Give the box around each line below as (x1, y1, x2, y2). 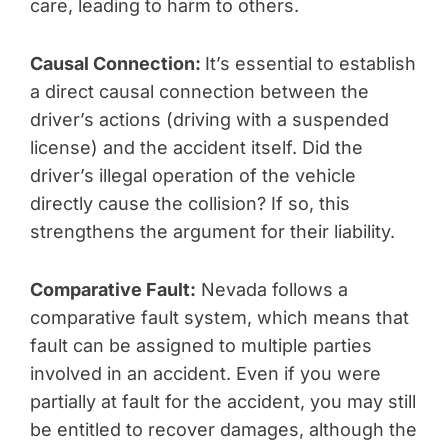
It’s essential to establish (205, 53, 416, 74)
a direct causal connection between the (30, 81, 369, 102)
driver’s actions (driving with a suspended (30, 109, 389, 130)
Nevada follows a (196, 279, 348, 300)
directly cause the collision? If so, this (30, 193, 350, 214)
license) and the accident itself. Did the (30, 137, 363, 158)
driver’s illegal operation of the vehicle (30, 165, 356, 186)
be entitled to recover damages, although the (30, 419, 417, 440)
